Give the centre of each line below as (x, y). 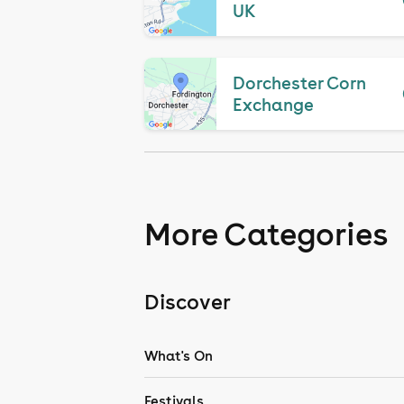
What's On (179, 356)
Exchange (273, 105)
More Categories (266, 234)
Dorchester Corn (299, 83)
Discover (188, 302)
